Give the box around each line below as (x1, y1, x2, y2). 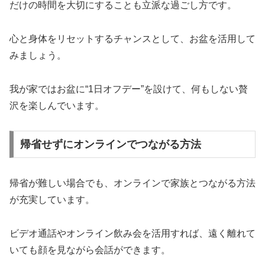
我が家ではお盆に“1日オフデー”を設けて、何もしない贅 (9, 83, 248, 94)
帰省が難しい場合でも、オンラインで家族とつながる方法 (9, 178, 256, 189)
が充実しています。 (9, 195, 95, 205)
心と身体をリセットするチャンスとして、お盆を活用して (9, 33, 256, 44)
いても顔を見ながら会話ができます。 (9, 244, 170, 255)
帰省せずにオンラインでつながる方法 (20, 138, 201, 151)
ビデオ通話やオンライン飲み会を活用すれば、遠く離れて (9, 228, 256, 238)
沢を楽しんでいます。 (9, 100, 104, 111)
